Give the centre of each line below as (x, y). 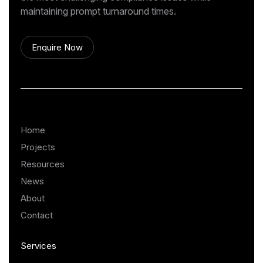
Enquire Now (57, 48)
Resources (43, 164)
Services (38, 246)
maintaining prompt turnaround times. (98, 11)
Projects (38, 147)
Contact (37, 215)
